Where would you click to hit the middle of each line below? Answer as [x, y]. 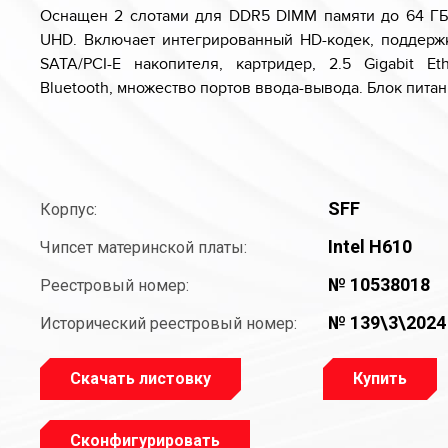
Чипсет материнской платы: [143, 247]
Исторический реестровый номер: [168, 323]
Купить [380, 378]
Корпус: [68, 209]
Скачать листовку [140, 378]
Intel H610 [370, 246]
